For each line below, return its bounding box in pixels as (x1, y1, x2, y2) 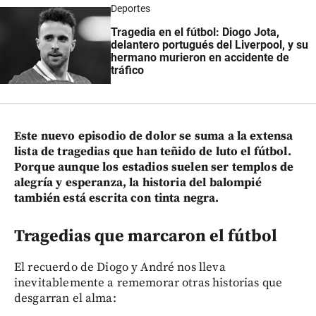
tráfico (110, 63, 144, 78)
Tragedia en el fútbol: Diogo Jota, (110, 25, 279, 39)
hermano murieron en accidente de (110, 51, 289, 65)
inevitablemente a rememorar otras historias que (14, 274, 283, 291)
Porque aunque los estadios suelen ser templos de (14, 159, 294, 175)
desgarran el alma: (14, 290, 116, 306)
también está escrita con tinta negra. (14, 190, 219, 206)
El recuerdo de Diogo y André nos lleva (14, 259, 226, 275)
